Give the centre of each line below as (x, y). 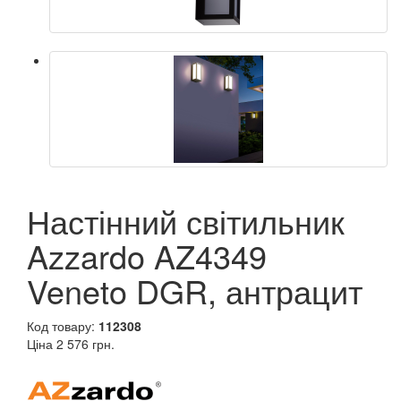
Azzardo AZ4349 (147, 255)
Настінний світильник (186, 220)
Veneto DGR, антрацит (195, 290)
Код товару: (63, 325)
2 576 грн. (85, 343)
